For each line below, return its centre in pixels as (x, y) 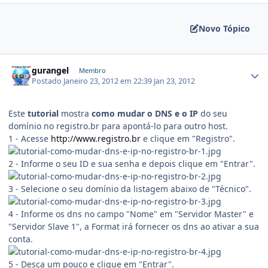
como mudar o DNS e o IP (145, 114)
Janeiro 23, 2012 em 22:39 (109, 81)
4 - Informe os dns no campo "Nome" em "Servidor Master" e (131, 214)
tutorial (43, 114)
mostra (75, 114)
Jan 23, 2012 (175, 81)
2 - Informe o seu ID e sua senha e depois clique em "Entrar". (132, 164)
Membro (92, 70)
